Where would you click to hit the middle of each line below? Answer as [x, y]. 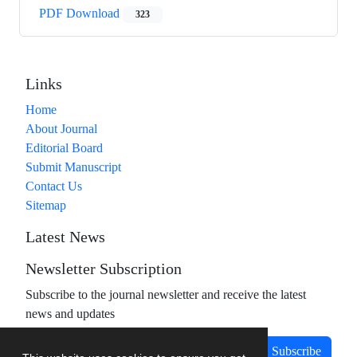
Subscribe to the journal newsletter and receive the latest [166, 295]
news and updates [70, 314]
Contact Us [54, 186]
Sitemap [46, 206]
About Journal [61, 129]
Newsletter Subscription [104, 270]
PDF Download [81, 14]
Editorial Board [64, 148]
